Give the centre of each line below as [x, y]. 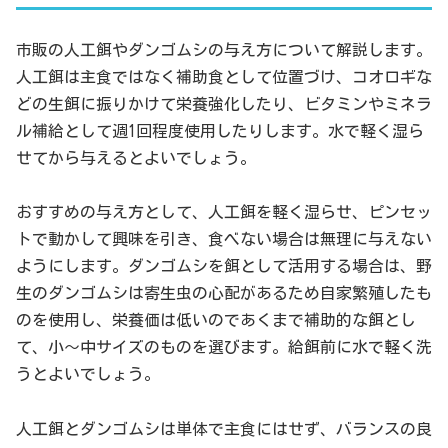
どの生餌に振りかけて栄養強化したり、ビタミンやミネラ [224, 104]
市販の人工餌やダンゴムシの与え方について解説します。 [224, 50]
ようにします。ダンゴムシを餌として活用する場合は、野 [224, 266]
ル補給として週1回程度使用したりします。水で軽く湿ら [220, 131]
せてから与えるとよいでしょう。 [136, 158]
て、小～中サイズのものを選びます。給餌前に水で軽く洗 [224, 347]
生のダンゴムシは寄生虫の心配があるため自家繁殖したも [224, 293]
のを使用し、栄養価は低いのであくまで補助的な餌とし [216, 320]
